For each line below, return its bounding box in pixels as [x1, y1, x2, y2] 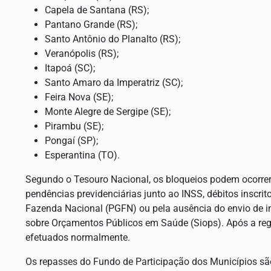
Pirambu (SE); [45, 120, 103, 132]
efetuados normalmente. [25, 232, 130, 244]
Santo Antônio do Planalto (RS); [45, 33, 180, 45]
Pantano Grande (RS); [45, 19, 137, 31]
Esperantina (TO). [45, 149, 120, 162]
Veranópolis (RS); [45, 48, 119, 60]
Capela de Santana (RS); [45, 4, 149, 16]
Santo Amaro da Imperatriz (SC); [45, 77, 183, 89]
